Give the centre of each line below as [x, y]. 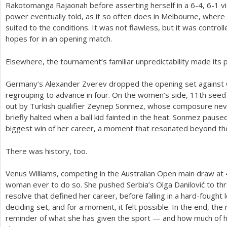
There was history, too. [46, 151]
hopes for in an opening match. [59, 39]
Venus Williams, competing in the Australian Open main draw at [116, 173]
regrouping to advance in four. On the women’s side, [98, 95]
